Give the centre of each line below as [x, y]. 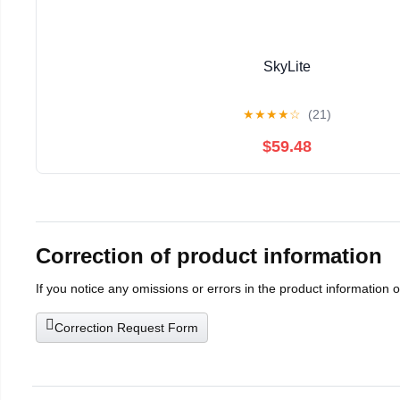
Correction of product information [209, 256]
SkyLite [287, 66]
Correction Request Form [126, 328]
